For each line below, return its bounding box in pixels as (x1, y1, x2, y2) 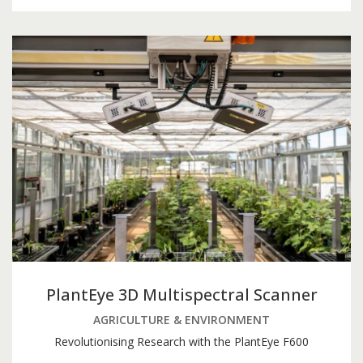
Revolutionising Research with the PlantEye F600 (54, 333, 309, 349)
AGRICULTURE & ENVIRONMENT (93, 311, 270, 327)
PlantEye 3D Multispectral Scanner (45, 283, 318, 305)
